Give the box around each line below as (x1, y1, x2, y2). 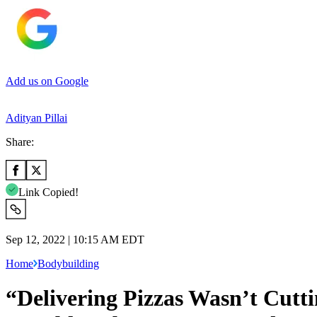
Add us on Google (6, 74, 88, 87)
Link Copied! (18, 185, 79, 198)
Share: (6, 135, 34, 148)
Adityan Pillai (6, 111, 67, 124)
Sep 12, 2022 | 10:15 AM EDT (6, 233, 144, 246)
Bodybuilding (38, 257, 99, 270)
